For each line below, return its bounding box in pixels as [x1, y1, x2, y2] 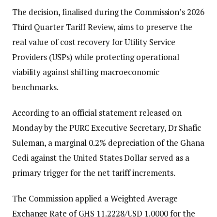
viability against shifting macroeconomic [12, 66, 159, 78]
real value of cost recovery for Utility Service [12, 36, 176, 48]
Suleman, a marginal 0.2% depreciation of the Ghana [12, 137, 204, 149]
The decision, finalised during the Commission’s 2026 [12, 6, 204, 18]
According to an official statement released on [12, 107, 182, 119]
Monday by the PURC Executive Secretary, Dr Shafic [12, 122, 201, 134]
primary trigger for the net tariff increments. [12, 167, 176, 179]
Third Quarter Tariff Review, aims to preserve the [12, 21, 192, 33]
